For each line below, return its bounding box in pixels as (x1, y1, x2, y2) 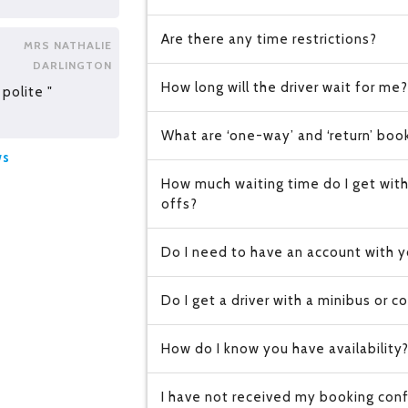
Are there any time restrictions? (160, 31, 377, 47)
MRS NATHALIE (23, 38, 112, 53)
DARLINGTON (32, 58, 112, 73)
